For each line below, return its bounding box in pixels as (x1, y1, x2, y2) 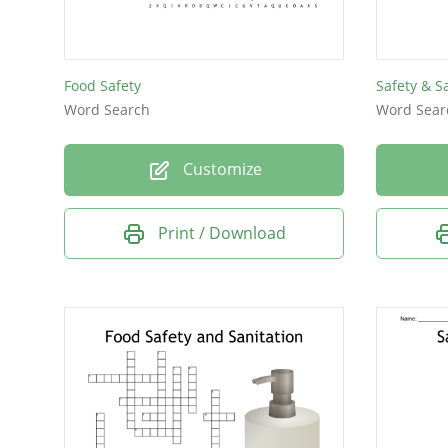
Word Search (64, 100, 150, 120)
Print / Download (158, 221, 286, 244)
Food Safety (64, 76, 141, 96)
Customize (178, 158, 262, 181)
